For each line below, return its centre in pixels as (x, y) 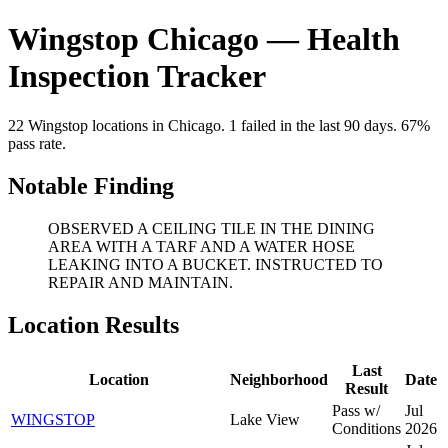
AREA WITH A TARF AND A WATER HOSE (201, 246)
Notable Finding (91, 185)
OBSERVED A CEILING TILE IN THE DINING (211, 228)
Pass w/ (356, 410)
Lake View (265, 419)
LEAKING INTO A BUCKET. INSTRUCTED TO (215, 264)
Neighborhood (279, 379)
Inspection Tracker (137, 76)
